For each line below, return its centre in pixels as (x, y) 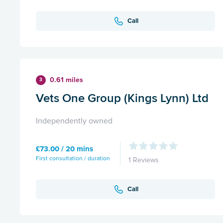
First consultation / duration (73, 158)
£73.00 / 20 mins (64, 149)
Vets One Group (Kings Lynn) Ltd (122, 98)
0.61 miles (66, 80)
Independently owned (74, 121)
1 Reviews (144, 160)
